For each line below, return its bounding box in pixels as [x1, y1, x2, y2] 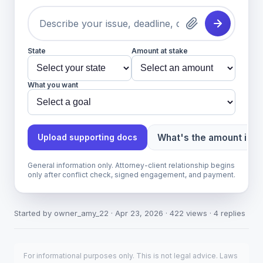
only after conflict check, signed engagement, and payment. [28, 170, 235, 179]
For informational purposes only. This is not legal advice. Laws [23, 251, 238, 260]
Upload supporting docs [38, 132, 137, 142]
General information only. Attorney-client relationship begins [28, 161, 235, 170]
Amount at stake [131, 46, 188, 55]
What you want [28, 80, 78, 89]
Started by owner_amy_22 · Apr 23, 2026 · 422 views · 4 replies [14, 208, 245, 218]
